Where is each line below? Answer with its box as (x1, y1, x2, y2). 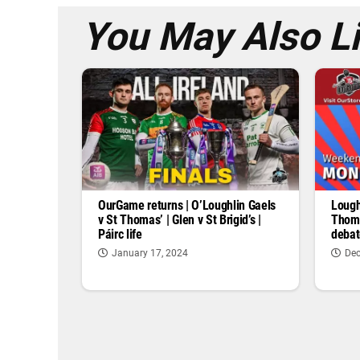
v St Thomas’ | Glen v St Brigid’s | (98, 212, 261, 228)
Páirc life (98, 227, 142, 243)
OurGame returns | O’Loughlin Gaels (98, 198, 276, 214)
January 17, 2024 (112, 247, 188, 260)
